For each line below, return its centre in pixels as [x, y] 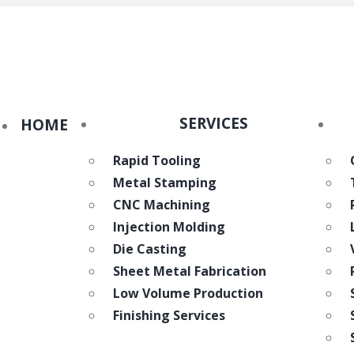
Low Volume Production [188, 293]
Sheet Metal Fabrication [189, 271]
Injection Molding [169, 227]
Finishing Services [169, 315]
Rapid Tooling [156, 160]
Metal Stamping [164, 183]
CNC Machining [161, 205]
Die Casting [149, 249]
